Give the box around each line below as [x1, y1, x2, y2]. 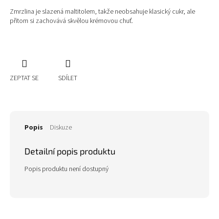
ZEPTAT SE [10, 73, 39, 83]
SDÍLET [58, 73, 77, 83]
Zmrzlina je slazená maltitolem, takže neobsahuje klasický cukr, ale [10, 7, 195, 17]
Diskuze [50, 123, 72, 132]
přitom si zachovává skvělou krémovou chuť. [10, 16, 133, 26]
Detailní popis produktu [24, 146, 115, 156]
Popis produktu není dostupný [24, 164, 109, 174]
